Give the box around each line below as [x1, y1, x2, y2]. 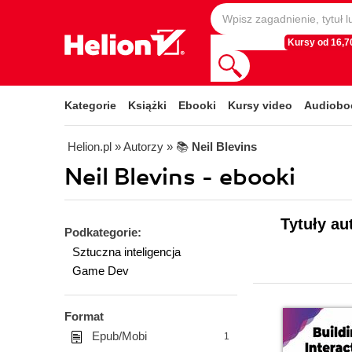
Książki [128, 99, 167, 112]
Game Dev [72, 264, 129, 277]
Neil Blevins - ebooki [64, 163, 295, 192]
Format [64, 310, 104, 323]
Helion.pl [68, 140, 112, 153]
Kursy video [228, 99, 292, 112]
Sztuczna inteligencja [72, 245, 181, 258]
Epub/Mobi [92, 329, 147, 343]
